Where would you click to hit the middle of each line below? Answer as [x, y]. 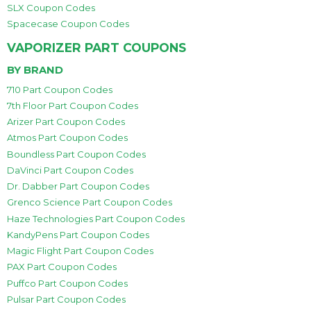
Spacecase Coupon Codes [68, 24]
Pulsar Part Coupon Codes [66, 299]
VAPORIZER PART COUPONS [96, 48]
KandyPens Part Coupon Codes [78, 234]
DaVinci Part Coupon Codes [70, 170]
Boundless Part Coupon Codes [76, 154]
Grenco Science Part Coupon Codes [90, 202]
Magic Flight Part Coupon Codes [80, 251]
